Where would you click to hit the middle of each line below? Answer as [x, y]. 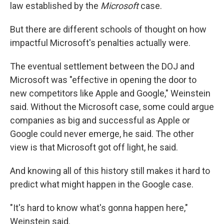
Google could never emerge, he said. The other [102, 134]
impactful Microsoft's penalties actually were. [100, 43]
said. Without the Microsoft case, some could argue [112, 107]
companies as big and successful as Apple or [100, 120]
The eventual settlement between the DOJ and [102, 66]
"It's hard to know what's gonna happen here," [99, 208]
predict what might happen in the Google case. [102, 184]
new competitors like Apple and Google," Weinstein [110, 93]
